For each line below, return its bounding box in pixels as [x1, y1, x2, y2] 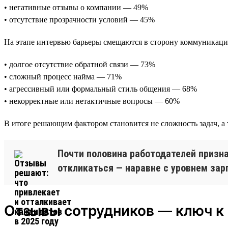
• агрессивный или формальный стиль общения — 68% [4, 84, 197, 93]
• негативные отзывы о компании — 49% [4, 3, 148, 12]
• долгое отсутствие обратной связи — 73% [4, 60, 155, 69]
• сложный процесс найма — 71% [4, 72, 122, 81]
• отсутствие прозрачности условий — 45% [4, 15, 155, 24]
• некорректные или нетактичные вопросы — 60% [4, 96, 180, 105]
